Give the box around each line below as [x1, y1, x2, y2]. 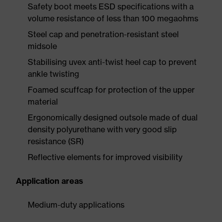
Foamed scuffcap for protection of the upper [28, 85, 195, 95]
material [28, 97, 58, 107]
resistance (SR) [28, 136, 84, 146]
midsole [28, 41, 57, 51]
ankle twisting [28, 69, 79, 79]
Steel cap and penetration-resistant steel [28, 29, 179, 39]
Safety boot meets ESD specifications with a [28, 1, 194, 11]
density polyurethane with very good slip [28, 124, 177, 134]
